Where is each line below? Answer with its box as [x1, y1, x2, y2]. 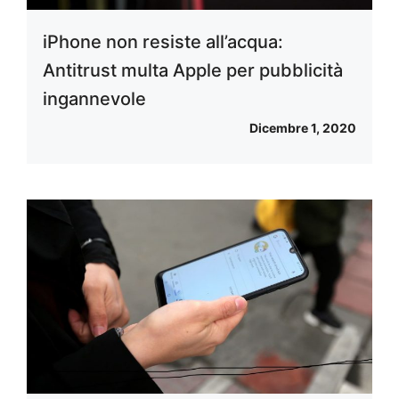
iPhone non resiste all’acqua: [43, 30, 283, 53]
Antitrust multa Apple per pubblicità [43, 59, 343, 81]
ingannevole [43, 87, 146, 110]
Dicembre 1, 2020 [249, 119, 356, 135]
